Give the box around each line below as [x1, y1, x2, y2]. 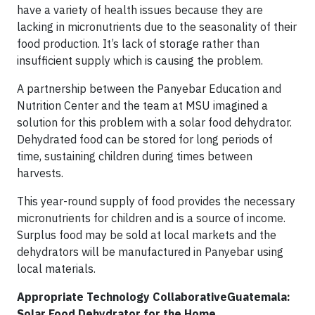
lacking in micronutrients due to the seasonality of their [17, 20, 297, 34]
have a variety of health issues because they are [17, 3, 263, 17]
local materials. [17, 262, 96, 276]
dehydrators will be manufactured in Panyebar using [17, 245, 283, 259]
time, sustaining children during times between [17, 149, 252, 163]
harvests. [17, 166, 63, 180]
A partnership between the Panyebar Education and [17, 82, 281, 96]
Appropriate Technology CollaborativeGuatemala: [17, 290, 290, 304]
